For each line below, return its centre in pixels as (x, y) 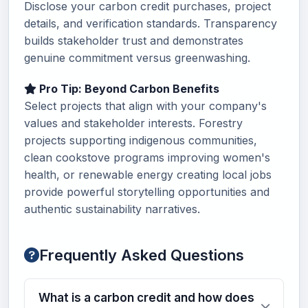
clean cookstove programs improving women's (147, 157)
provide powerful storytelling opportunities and (147, 192)
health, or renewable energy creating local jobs (148, 175)
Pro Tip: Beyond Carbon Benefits (128, 89)
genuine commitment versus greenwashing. (137, 58)
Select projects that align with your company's (145, 106)
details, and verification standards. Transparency (151, 23)
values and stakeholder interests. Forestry (133, 123)
